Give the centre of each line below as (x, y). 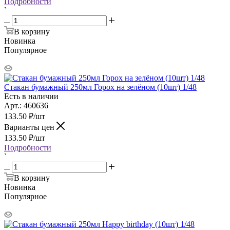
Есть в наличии (31, 96)
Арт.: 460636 (26, 105)
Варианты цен (30, 127)
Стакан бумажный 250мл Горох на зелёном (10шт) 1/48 (100, 87)
